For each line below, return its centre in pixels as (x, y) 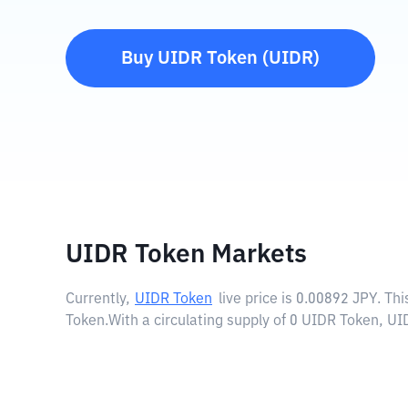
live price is (257, 300)
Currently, (98, 300)
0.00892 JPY (337, 300)
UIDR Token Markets (186, 255)
